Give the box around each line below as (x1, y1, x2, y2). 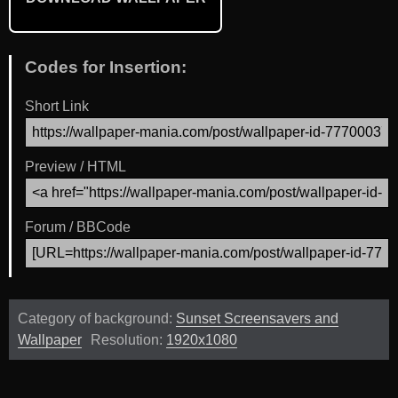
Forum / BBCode (25, 219, 131, 235)
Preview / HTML (25, 159, 126, 175)
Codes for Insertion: (25, 57, 187, 76)
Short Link (25, 99, 89, 115)
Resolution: (91, 332, 166, 348)
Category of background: (18, 311, 176, 327)
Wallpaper (18, 332, 82, 348)
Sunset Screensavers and (176, 311, 338, 327)
